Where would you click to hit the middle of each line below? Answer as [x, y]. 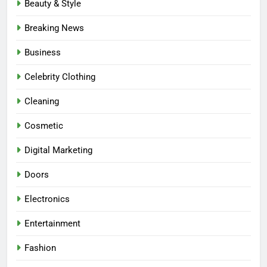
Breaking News [54, 28]
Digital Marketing [58, 150]
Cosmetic [44, 125]
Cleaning [42, 101]
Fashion [40, 248]
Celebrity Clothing [60, 77]
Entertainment [52, 223]
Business [43, 52]
